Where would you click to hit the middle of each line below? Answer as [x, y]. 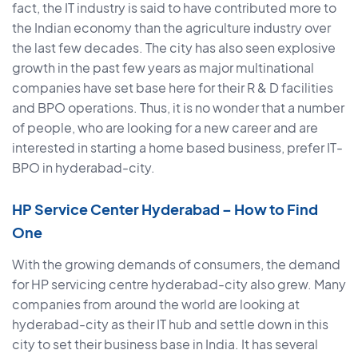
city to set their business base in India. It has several [165, 344]
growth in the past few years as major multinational [163, 68]
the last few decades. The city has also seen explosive [174, 48]
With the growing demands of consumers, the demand [176, 265]
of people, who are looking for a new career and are [165, 128]
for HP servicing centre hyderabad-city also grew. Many [179, 284]
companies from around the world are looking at [156, 304]
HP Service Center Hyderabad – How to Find [165, 209]
